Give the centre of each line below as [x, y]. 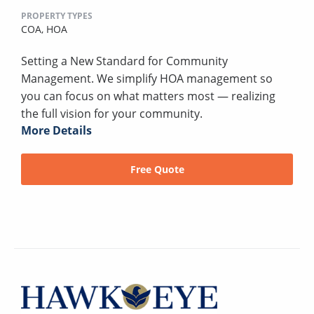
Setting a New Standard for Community [124, 61]
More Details [56, 130]
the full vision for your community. [112, 113]
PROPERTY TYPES [57, 15]
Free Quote [157, 169]
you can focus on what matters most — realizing [148, 96]
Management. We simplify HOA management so [147, 78]
